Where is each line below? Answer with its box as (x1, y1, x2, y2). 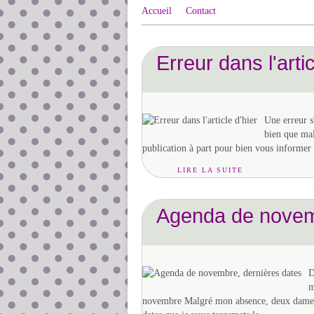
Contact (186, 6, 216, 16)
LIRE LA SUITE (177, 166, 243, 174)
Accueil (142, 6, 172, 16)
